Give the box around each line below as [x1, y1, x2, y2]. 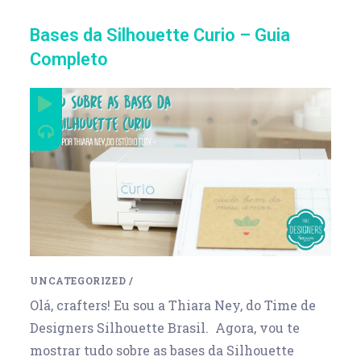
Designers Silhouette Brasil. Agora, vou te [30, 318, 301, 336]
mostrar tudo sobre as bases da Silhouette [30, 341, 295, 359]
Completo [30, 49, 109, 69]
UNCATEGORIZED [30, 273, 127, 287]
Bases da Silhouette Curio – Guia [30, 25, 291, 45]
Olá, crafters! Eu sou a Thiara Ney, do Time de [30, 296, 317, 313]
